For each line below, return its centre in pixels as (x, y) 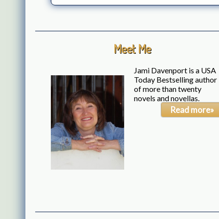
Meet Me (132, 48)
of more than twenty (168, 89)
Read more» (192, 110)
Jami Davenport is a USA (175, 70)
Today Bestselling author (175, 80)
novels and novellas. (167, 98)
